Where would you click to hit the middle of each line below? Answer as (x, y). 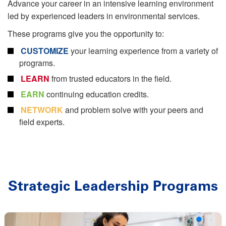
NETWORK (42, 110)
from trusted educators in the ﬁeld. (111, 79)
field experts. (42, 122)
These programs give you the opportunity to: (86, 34)
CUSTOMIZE (45, 51)
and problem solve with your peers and (134, 110)
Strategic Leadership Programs (113, 186)
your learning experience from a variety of (143, 51)
